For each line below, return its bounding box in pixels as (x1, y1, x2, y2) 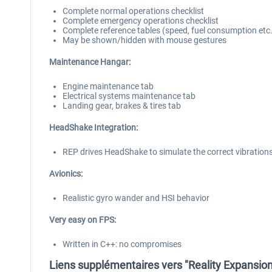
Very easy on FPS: (49, 215, 116, 225)
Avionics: (49, 169, 83, 178)
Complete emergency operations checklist (63, 16, 219, 25)
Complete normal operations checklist (63, 6, 204, 16)
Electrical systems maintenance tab (63, 91, 195, 101)
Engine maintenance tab (63, 81, 154, 91)
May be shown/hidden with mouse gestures (63, 35, 226, 45)
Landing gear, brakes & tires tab (63, 101, 181, 110)
